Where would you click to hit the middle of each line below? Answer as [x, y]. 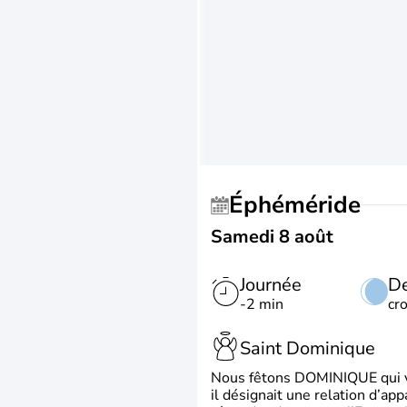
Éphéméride [302, 205]
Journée [271, 285]
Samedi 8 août [272, 237]
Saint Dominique [308, 348]
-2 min [262, 304]
